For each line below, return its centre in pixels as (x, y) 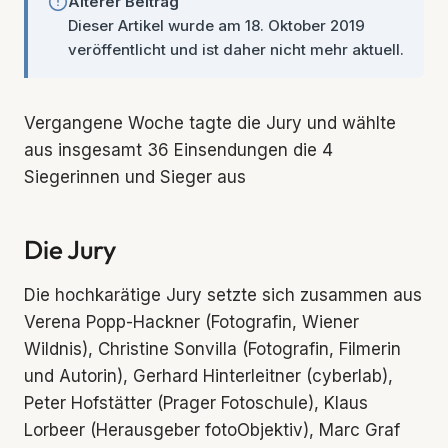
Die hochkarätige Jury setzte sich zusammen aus (223, 295)
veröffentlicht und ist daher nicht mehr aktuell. (236, 49)
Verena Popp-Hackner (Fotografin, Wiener (191, 322)
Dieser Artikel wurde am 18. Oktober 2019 (216, 25)
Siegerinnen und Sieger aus (135, 177)
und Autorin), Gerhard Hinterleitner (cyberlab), (208, 376)
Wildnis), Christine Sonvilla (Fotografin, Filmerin (212, 349)
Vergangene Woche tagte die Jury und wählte (210, 123)
